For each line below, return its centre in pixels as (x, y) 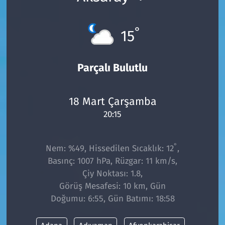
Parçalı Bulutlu (113, 68)
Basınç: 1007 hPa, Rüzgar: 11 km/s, (113, 161)
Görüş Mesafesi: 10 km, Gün (113, 186)
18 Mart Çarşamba (113, 102)
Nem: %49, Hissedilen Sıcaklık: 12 (110, 148)
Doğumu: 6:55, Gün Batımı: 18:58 (113, 198)
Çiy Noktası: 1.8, (113, 173)
